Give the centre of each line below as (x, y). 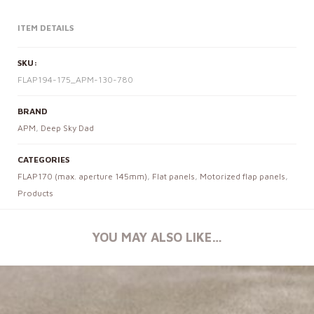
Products (35, 193)
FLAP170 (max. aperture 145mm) (82, 177)
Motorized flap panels (243, 177)
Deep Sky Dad (67, 128)
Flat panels (173, 177)
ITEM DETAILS (46, 28)
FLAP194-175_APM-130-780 (75, 80)
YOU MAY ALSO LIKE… (157, 238)
